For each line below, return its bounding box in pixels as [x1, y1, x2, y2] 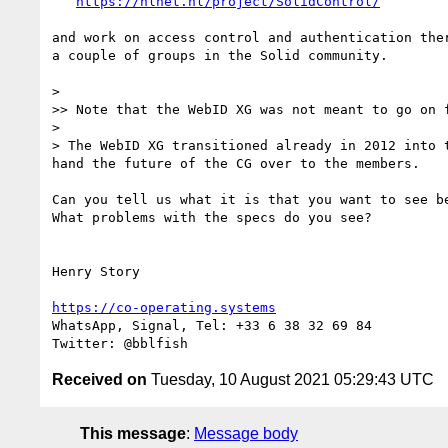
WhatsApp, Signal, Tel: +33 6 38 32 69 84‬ [52, 317, 380, 333]
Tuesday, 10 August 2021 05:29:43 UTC [147, 370, 434, 388]
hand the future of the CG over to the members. [52, 155, 420, 171]
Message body [194, 424, 298, 442]
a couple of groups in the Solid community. [52, 47, 396, 63]
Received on [52, 370, 147, 388]
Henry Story [52, 263, 140, 279]
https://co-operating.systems [52, 299, 276, 315]
